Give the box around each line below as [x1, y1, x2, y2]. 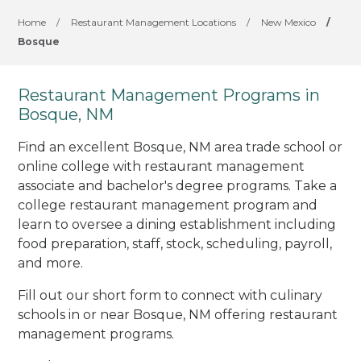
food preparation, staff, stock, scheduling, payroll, [18, 235, 333, 251]
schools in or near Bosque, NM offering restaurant [18, 306, 338, 322]
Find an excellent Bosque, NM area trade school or [18, 139, 343, 155]
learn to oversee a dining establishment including [18, 216, 337, 232]
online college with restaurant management [18, 158, 305, 174]
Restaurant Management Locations [71, 16, 237, 28]
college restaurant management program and [18, 197, 318, 213]
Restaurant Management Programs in [18, 85, 321, 105]
